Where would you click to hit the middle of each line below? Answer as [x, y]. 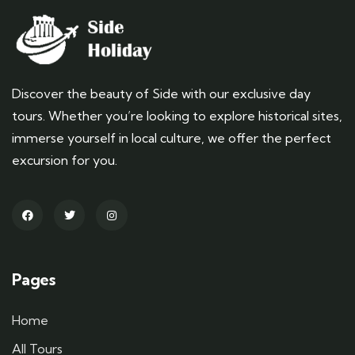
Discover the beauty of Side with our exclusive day [161, 93]
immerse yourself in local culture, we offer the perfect [172, 137]
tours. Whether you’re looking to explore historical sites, [177, 115]
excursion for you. [65, 160]
